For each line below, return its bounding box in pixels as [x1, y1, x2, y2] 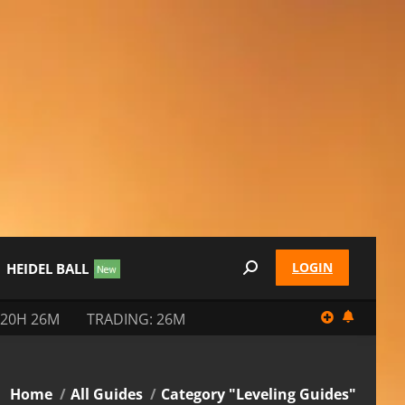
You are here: [10, 375, 92, 394]
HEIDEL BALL [6, 259, 89, 278]
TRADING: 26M [87, 308, 185, 329]
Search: [242, 261, 287, 280]
